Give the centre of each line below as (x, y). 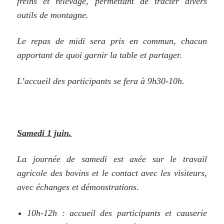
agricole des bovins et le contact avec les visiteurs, (112, 173)
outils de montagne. (53, 15)
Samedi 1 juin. (44, 133)
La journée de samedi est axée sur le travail (112, 159)
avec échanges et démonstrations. (78, 187)
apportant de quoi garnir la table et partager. (100, 55)
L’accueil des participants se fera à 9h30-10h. (101, 81)
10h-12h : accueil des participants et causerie (117, 213)
